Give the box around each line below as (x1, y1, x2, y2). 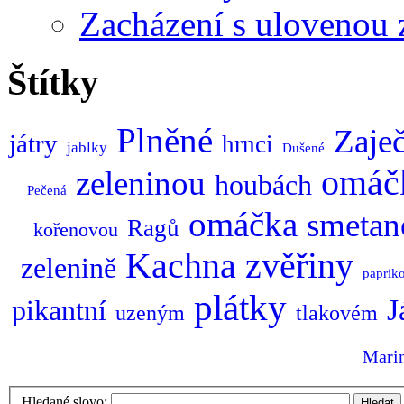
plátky (193, 288, 287, 329)
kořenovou (33, 218, 118, 242)
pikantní (11, 295, 106, 327)
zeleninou (76, 165, 206, 203)
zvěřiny (245, 245, 353, 287)
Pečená (27, 183, 67, 198)
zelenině (21, 252, 116, 285)
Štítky (7, 61, 98, 103)
